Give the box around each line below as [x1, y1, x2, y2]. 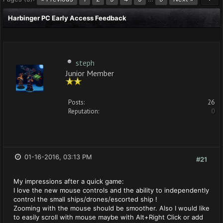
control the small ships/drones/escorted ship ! [13, 195, 157, 203]
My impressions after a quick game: [13, 177, 124, 185]
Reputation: [68, 107, 99, 115]
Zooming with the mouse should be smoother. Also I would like [13, 204, 210, 212]
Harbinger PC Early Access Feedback [8, 14, 126, 22]
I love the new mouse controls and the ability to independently [13, 186, 209, 194]
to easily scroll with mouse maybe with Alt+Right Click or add [13, 213, 203, 221]
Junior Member [66, 68, 114, 77]
